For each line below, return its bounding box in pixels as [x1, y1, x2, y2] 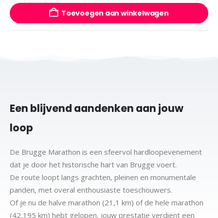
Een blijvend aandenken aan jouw [10, 101, 183, 115]
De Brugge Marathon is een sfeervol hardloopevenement [10, 146, 202, 157]
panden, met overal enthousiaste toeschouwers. [10, 184, 172, 195]
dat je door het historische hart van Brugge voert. [10, 159, 177, 169]
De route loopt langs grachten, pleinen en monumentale [10, 172, 196, 182]
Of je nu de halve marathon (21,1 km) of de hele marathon [10, 197, 203, 207]
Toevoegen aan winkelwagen [61, 8, 169, 18]
